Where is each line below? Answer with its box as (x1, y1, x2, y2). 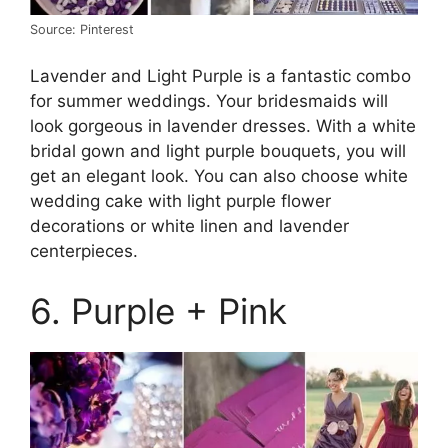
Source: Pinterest (30, 21, 134, 37)
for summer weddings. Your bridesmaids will (30, 91, 388, 112)
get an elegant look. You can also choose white (30, 166, 408, 187)
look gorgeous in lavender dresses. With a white (30, 116, 416, 137)
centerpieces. (30, 241, 138, 262)
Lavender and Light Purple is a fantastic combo (30, 66, 411, 87)
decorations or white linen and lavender (30, 216, 349, 237)
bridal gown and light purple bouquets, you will (30, 141, 406, 162)
